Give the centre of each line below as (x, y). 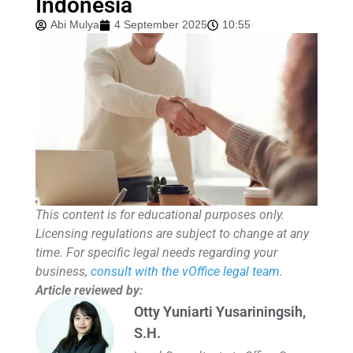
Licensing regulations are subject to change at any (172, 234)
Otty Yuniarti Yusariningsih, (220, 311)
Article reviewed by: (89, 291)
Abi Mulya (75, 24)
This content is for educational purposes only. (160, 215)
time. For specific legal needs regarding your (156, 253)
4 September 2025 (161, 24)
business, (63, 272)
